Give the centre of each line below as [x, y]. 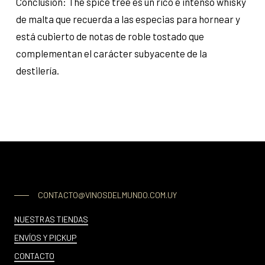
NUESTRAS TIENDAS [51, 219]
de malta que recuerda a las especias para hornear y [128, 19]
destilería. [37, 71]
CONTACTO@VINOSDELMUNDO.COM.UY [107, 195]
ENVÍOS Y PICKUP [45, 238]
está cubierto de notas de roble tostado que [110, 36]
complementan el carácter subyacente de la [111, 54]
